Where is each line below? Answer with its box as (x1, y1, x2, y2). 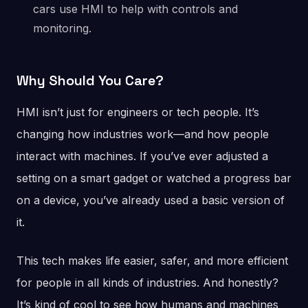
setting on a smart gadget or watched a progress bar (16, 171, 291, 185)
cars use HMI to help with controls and (33, 2, 238, 16)
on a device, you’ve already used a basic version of (16, 193, 285, 207)
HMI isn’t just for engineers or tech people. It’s (16, 105, 259, 119)
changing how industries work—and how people (16, 127, 269, 141)
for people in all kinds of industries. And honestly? (16, 276, 278, 289)
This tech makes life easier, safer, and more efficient (16, 254, 288, 267)
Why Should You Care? (16, 71, 164, 89)
